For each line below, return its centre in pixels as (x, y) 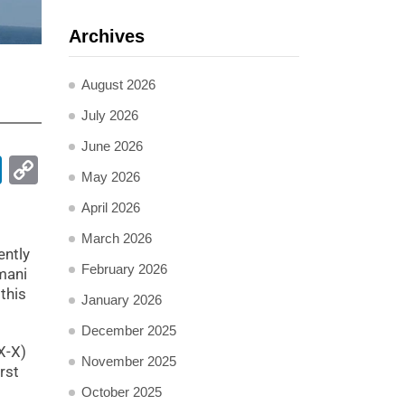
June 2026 (112, 146)
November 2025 (129, 361)
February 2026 (124, 269)
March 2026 (117, 238)
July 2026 (110, 115)
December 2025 (129, 330)
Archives (107, 36)
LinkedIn (57, 170)
